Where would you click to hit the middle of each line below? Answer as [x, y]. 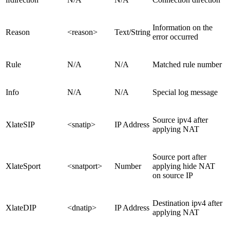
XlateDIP [21, 208]
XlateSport [23, 166]
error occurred [175, 37]
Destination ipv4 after [187, 203]
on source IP [173, 176]
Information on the [183, 28]
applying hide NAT [184, 166]
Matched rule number [187, 65]
